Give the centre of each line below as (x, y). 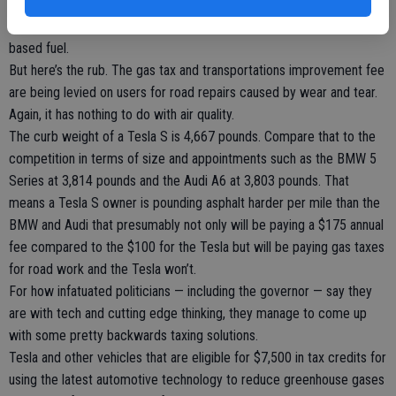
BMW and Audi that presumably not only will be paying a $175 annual (196, 225)
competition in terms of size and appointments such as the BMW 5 (193, 159)
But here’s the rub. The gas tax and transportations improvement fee (197, 70)
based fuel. (39, 48)
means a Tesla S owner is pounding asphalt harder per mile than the (194, 203)
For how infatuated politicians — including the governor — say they (190, 291)
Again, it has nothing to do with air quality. (122, 114)
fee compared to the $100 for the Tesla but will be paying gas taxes (197, 247)
